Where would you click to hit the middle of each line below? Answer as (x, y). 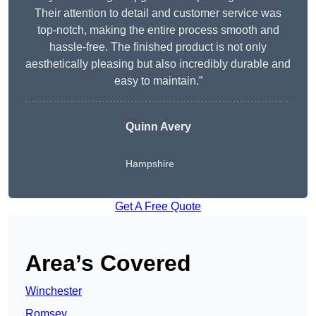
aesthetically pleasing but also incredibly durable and (158, 64)
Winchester (54, 291)
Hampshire (150, 164)
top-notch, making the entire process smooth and (158, 30)
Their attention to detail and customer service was (158, 13)
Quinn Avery (158, 127)
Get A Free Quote (158, 207)
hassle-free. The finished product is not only (158, 47)
